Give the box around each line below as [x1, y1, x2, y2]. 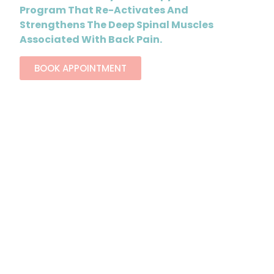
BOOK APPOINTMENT [34, 61, 127, 75]
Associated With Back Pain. [20, 32, 163, 47]
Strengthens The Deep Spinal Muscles [20, 18, 214, 32]
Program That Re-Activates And [20, 3, 189, 18]
